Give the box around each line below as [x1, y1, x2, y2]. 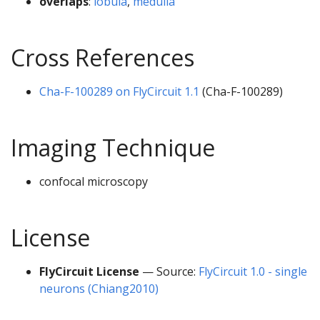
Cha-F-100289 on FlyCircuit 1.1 [39, 83, 199, 99]
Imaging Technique [11, 131, 215, 163]
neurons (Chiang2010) [39, 280, 159, 296]
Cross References [11, 41, 194, 73]
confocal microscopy [39, 173, 148, 189]
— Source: [139, 263, 199, 279]
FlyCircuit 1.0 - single [199, 263, 307, 279]
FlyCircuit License [39, 263, 139, 279]
